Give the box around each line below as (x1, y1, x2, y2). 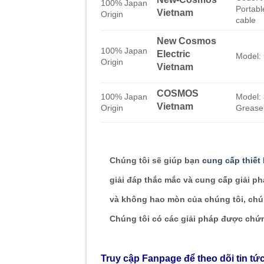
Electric (157, 48, 191, 59)
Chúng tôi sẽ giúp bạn (110, 155, 200, 165)
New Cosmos (157, 35, 217, 46)
